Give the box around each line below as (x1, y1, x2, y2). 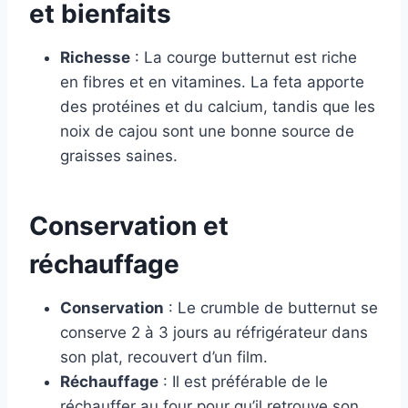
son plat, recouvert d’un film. (60, 348, 268, 367)
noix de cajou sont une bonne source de (60, 122, 354, 141)
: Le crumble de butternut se (164, 299, 378, 318)
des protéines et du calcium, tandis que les (60, 97, 375, 117)
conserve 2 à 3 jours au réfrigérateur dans (60, 323, 368, 342)
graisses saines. (60, 147, 178, 166)
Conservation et (29, 210, 229, 242)
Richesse (60, 48, 130, 67)
